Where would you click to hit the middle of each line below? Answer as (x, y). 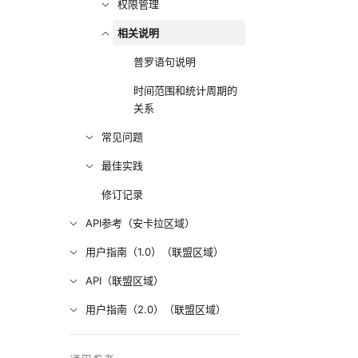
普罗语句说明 (165, 62)
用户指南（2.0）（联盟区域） (156, 309)
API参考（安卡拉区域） (141, 223)
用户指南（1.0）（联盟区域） (155, 252)
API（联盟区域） (125, 280)
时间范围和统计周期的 (186, 90)
